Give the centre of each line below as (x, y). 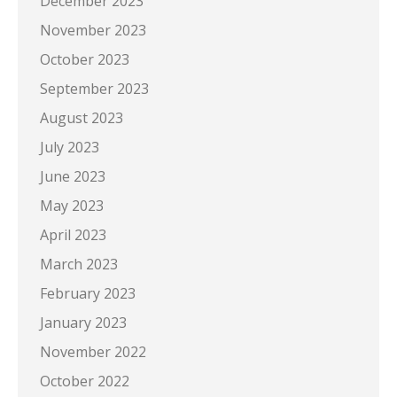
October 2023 (85, 59)
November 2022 (93, 351)
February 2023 (88, 293)
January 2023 (83, 322)
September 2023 (94, 88)
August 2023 (82, 117)
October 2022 (85, 381)
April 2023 (73, 234)
